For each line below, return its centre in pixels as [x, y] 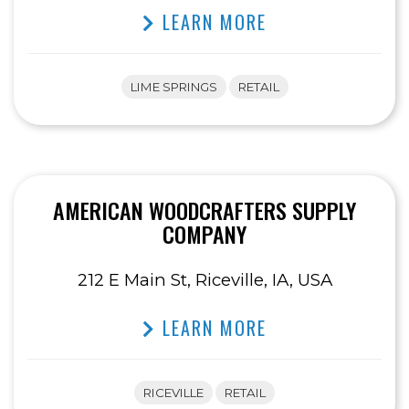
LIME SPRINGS [173, 87]
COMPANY [204, 234]
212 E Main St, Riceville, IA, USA [204, 280]
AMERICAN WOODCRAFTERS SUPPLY [204, 210]
